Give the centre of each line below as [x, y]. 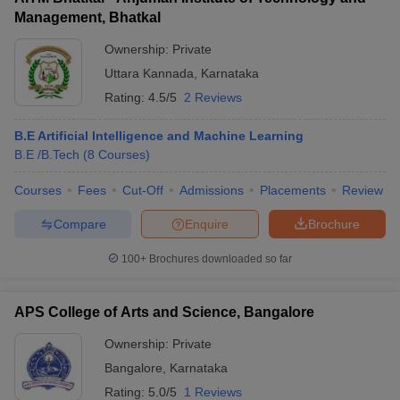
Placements [293, 190]
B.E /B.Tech [47, 154]
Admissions [212, 190]
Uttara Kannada [149, 73]
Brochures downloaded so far [219, 259]
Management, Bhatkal [87, 17]
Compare [79, 224]
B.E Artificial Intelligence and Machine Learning [159, 136]
